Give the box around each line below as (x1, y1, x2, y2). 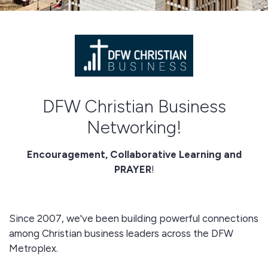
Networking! (86, 116, 182, 138)
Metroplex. (9, 242, 58, 254)
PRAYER (114, 163, 151, 175)
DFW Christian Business (42, 95, 226, 117)
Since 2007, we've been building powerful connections (9, 212, 258, 224)
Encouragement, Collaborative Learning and (26, 148, 242, 160)
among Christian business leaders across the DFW (9, 227, 233, 239)
